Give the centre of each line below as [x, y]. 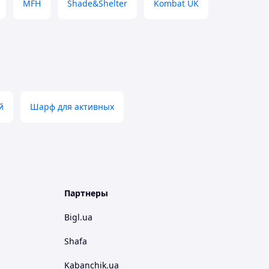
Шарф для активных [72, 107]
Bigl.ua [78, 217]
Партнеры [86, 193]
